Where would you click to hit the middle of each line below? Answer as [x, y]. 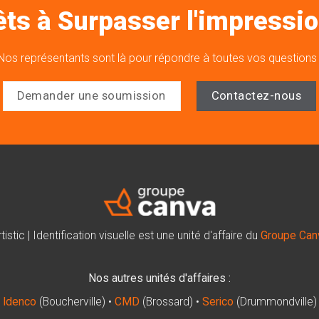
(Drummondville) [275, 302]
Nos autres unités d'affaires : [159, 278]
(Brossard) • [171, 302]
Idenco [19, 302]
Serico [218, 302]
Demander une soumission [91, 96]
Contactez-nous [256, 96]
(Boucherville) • [75, 302]
